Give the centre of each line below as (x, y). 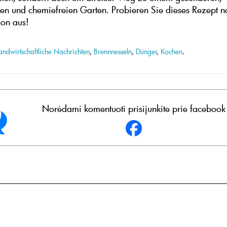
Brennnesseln (113, 51)
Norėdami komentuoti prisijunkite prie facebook (134, 109)
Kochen (172, 51)
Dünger (146, 51)
